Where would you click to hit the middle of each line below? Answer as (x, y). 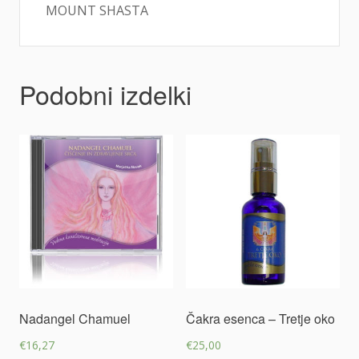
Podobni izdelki (105, 94)
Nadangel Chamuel (75, 319)
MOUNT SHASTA (97, 10)
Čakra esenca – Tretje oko (260, 319)
